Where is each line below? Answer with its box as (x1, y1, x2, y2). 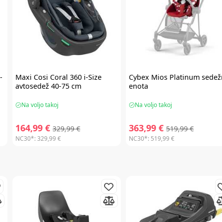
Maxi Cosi (15, 72, 49, 82)
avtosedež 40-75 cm (15, 81, 82, 91)
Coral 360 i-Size (48, 72, 102, 82)
